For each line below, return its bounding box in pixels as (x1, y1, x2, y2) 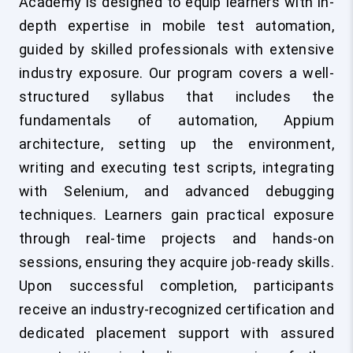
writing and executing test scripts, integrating (19, 159, 334, 176)
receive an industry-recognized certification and (19, 301, 334, 318)
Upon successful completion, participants (19, 277, 334, 295)
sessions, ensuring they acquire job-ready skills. (19, 254, 334, 271)
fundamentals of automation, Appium (19, 112, 334, 129)
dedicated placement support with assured (19, 325, 334, 342)
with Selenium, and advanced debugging (19, 183, 334, 200)
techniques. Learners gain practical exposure (19, 206, 334, 224)
